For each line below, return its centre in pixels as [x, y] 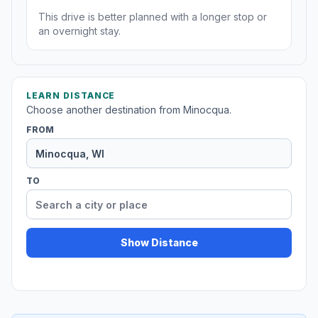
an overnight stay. [79, 31]
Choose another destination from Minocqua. [129, 110]
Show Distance [159, 243]
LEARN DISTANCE [71, 96]
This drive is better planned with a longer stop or [153, 17]
